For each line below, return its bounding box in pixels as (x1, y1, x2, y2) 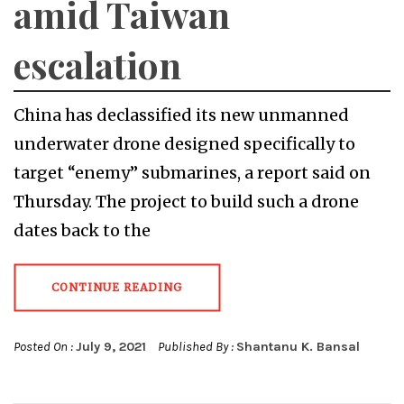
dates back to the (14, 220, 151, 242)
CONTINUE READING (51, 280, 182, 295)
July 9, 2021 (76, 339, 146, 355)
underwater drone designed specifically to (14, 133, 355, 155)
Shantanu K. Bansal (236, 339, 360, 355)
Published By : (155, 339, 236, 355)
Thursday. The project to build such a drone (14, 191, 359, 213)
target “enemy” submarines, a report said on (14, 162, 371, 184)
